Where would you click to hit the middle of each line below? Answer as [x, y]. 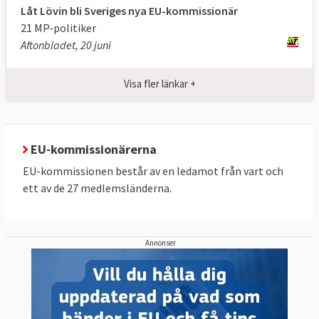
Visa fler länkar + [159, 83]
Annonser [161, 243]
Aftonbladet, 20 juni [66, 45]
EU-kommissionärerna [92, 150]
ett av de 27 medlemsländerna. [97, 188]
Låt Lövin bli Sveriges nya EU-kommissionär [129, 10]
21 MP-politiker [58, 27]
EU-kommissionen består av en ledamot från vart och [153, 171]
